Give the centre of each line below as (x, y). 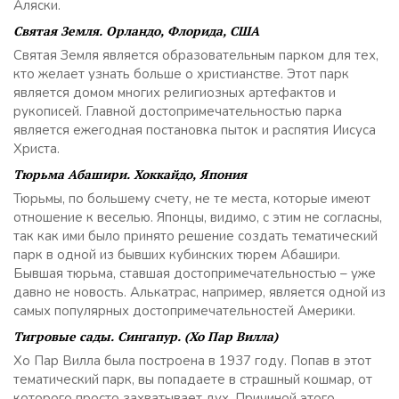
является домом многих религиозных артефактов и (175, 93)
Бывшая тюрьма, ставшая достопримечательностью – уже (195, 273)
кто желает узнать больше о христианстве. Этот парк (181, 74)
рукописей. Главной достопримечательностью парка (178, 111)
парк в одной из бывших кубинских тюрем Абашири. (177, 255)
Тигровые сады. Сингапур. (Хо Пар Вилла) (146, 336)
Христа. (37, 149)
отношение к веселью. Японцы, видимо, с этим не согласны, (198, 217)
